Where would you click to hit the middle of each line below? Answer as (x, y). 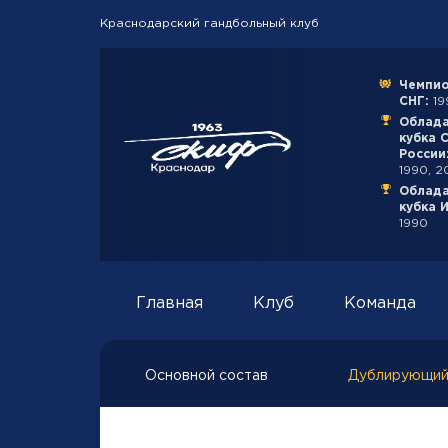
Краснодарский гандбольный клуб (209, 23)
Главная (169, 303)
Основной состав (206, 376)
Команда (380, 303)
